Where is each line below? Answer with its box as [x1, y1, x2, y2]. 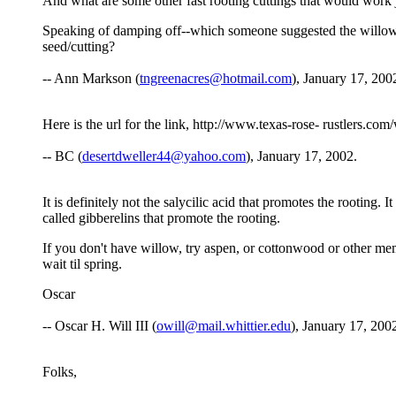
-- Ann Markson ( [42, 71, 140, 87]
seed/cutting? [42, 39, 115, 55]
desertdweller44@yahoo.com [82, 148, 246, 164]
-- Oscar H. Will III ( [42, 318, 156, 334]
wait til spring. [42, 256, 122, 272]
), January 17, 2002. [246, 148, 357, 164]
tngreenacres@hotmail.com [140, 71, 292, 87]
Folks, [42, 364, 77, 380]
